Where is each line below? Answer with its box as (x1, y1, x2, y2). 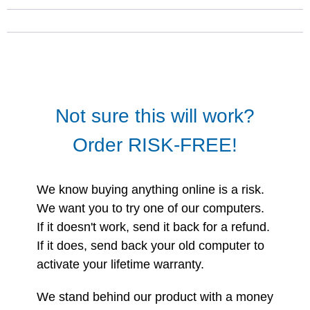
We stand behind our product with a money (36, 290, 273, 304)
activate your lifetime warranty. (36, 257, 204, 271)
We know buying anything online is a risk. (36, 183, 264, 197)
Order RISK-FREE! (73, 134, 237, 156)
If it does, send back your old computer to (36, 239, 264, 253)
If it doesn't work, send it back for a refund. (36, 220, 270, 234)
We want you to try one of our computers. (36, 201, 264, 215)
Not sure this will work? (55, 105, 255, 127)
